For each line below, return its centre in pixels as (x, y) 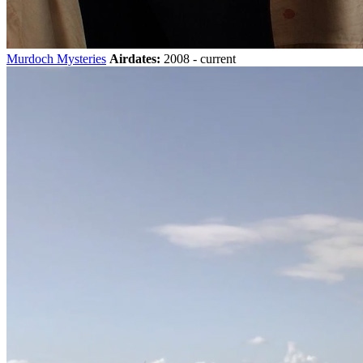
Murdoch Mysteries (56, 58)
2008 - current (198, 58)
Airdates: (135, 58)
